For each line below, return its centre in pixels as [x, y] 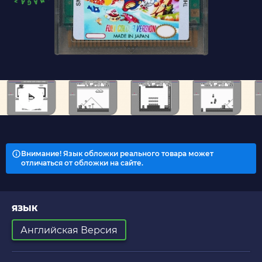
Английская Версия [69, 230]
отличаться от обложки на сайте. [82, 163]
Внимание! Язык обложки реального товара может [117, 154]
